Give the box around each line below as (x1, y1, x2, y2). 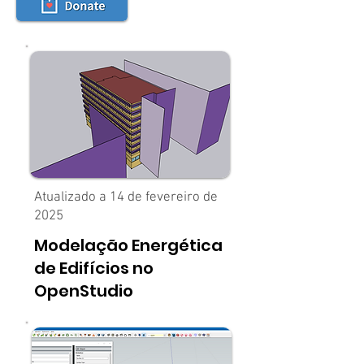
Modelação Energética (34, 234, 223, 257)
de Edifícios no (34, 257, 154, 279)
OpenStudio (34, 279, 133, 302)
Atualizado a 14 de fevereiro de (34, 189, 218, 206)
